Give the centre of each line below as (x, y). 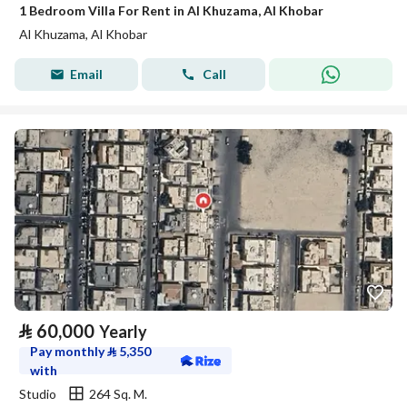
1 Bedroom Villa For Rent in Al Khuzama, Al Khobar (171, 10)
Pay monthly (69, 351)
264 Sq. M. (118, 393)
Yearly (123, 332)
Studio (38, 393)
